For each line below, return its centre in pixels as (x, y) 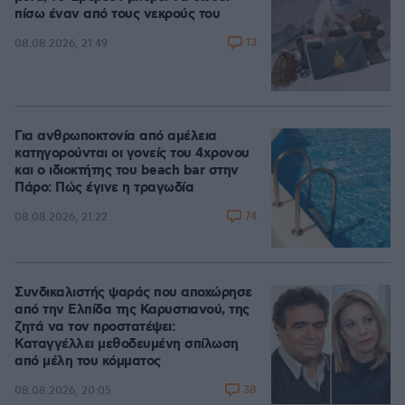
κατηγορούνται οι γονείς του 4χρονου (132, 154)
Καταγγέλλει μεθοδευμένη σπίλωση (127, 344)
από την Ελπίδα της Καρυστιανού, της (132, 310)
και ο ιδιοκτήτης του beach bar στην (127, 171)
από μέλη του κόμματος (88, 362)
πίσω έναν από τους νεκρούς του (117, 14)
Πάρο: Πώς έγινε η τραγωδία (104, 188)
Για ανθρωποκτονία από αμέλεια (116, 137)
